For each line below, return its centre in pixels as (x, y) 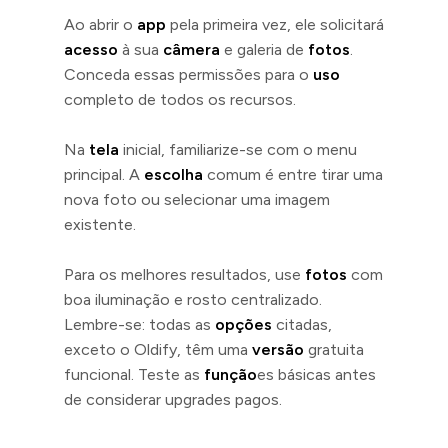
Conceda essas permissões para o (188, 74)
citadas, (302, 324)
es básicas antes (316, 374)
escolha (173, 174)
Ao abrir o (100, 24)
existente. (100, 224)
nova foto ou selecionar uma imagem (197, 199)
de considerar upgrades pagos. (173, 399)
